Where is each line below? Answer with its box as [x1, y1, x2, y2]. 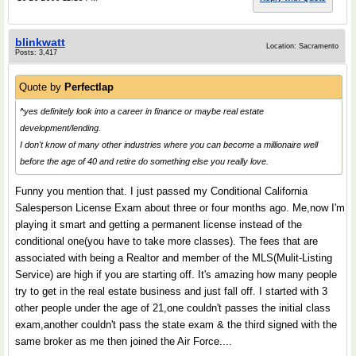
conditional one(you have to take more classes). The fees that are [15, 235, 318, 247]
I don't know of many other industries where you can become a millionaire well [20, 140, 318, 149]
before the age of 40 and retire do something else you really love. [20, 157, 269, 166]
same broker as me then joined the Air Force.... [15, 335, 232, 347]
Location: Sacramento [266, 42, 339, 50]
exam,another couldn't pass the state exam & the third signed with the [15, 319, 337, 331]
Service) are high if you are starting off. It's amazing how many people [15, 269, 337, 281]
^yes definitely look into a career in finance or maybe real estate [20, 106, 264, 116]
